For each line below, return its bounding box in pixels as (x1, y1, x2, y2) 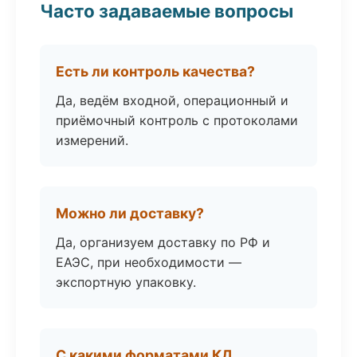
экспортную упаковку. (56, 274, 196, 290)
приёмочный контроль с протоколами (56, 112, 298, 128)
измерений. (56, 132, 128, 148)
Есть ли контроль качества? (56, 63, 255, 80)
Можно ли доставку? (56, 205, 204, 222)
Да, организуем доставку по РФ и (56, 234, 270, 250)
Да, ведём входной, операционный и (56, 92, 288, 108)
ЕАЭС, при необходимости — (56, 254, 241, 270)
